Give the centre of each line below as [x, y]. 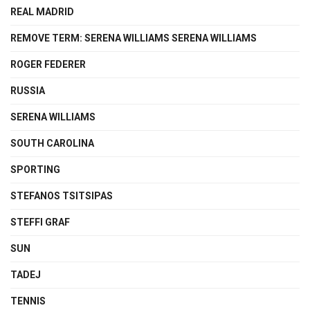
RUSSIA [28, 90]
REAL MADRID [42, 11]
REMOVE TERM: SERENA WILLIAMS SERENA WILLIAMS [134, 38]
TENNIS [28, 301]
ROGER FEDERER [48, 64]
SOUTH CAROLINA [52, 143]
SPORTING [35, 169]
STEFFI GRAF [40, 222]
